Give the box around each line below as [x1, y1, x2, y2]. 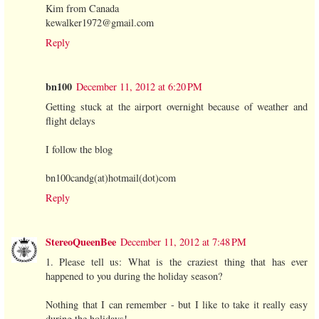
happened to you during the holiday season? [46, 268, 222, 283]
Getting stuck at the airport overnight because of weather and [46, 99, 308, 113]
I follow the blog [46, 142, 113, 156]
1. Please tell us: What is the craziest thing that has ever [46, 254, 308, 268]
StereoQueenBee [46, 234, 116, 249]
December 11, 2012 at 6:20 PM [76, 79, 202, 93]
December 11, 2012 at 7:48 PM [120, 234, 246, 249]
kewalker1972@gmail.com [46, 15, 154, 29]
